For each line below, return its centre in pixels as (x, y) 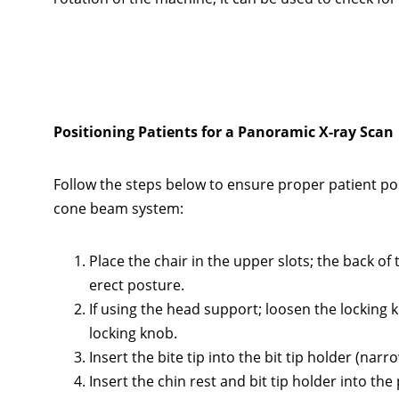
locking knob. (133, 334)
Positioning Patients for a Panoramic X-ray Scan (224, 132)
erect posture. (137, 285)
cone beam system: (118, 209)
